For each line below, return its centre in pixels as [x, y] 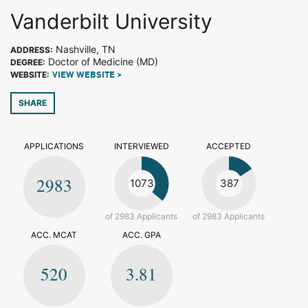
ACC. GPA [141, 235]
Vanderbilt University [111, 21]
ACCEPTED [229, 146]
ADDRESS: [32, 50]
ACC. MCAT [54, 235]
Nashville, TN [84, 49]
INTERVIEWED [141, 146]
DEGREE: [28, 62]
